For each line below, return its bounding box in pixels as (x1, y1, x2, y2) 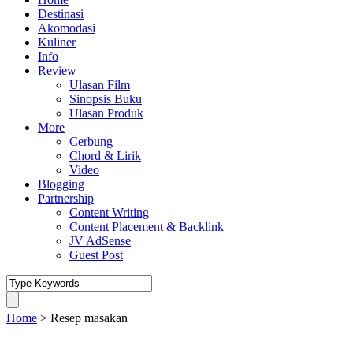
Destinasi (38, 7, 84, 20)
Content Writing (69, 206, 149, 219)
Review (38, 64, 76, 77)
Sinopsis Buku (69, 92, 142, 106)
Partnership (38, 191, 94, 205)
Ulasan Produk (69, 106, 143, 120)
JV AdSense (69, 234, 131, 247)
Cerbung (69, 135, 113, 148)
